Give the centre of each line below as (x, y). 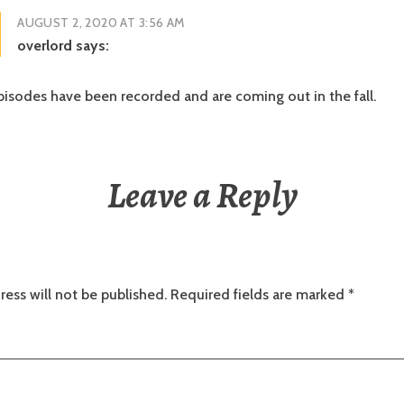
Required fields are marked (257, 294)
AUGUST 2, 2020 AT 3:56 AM (101, 22)
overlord (45, 45)
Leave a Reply (202, 195)
